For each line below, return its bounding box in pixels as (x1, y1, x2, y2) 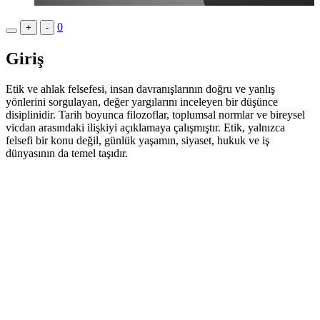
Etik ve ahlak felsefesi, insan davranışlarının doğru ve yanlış (6, 82, 275, 95)
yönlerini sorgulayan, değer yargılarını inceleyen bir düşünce (6, 95, 278, 108)
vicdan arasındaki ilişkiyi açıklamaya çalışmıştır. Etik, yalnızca (6, 121, 285, 134)
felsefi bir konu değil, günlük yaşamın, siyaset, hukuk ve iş (6, 134, 269, 146)
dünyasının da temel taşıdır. (6, 146, 128, 159)
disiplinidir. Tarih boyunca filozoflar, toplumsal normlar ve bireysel (6, 108, 305, 121)
